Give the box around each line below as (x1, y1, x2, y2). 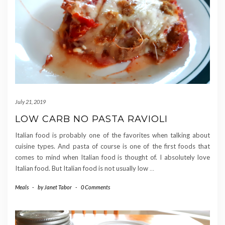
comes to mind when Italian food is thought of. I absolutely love (15, 153, 210, 161)
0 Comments (81, 183, 110, 190)
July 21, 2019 (15, 98, 46, 105)
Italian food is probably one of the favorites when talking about (15, 131, 210, 139)
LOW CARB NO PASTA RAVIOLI (15, 113, 168, 125)
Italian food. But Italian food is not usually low (15, 164, 150, 172)
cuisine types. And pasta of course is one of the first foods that (15, 142, 210, 150)
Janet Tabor (44, 183, 72, 190)
